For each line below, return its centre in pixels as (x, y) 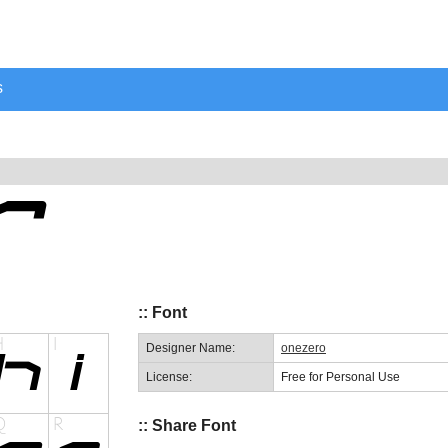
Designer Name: (190, 347)
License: (169, 376)
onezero (303, 347)
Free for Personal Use (340, 376)
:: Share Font (187, 425)
